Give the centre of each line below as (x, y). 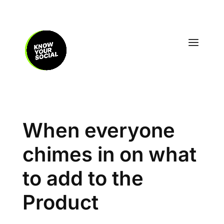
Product (60, 202)
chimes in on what (109, 154)
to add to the (83, 178)
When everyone (98, 130)
